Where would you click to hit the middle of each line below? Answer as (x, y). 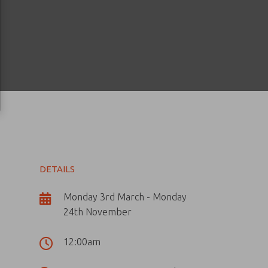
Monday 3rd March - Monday (125, 197)
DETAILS (57, 169)
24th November (98, 212)
